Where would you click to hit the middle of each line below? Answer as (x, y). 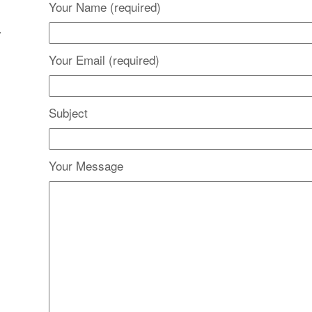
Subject (68, 112)
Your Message (86, 165)
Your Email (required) (104, 60)
